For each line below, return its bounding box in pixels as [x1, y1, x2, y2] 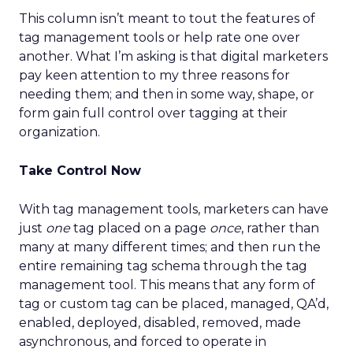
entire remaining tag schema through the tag [19, 258, 307, 273]
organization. [19, 124, 100, 139]
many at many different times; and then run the [19, 240, 321, 255]
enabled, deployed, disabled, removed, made [19, 315, 301, 330]
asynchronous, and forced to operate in [19, 334, 266, 349]
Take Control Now [19, 163, 141, 178]
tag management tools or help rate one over [19, 30, 300, 45]
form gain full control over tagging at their [19, 106, 288, 121]
